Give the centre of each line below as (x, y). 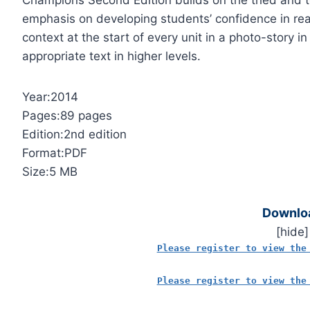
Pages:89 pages (67, 116)
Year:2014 (51, 97)
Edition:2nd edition (75, 135)
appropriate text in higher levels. (112, 56)
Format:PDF (55, 153)
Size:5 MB (50, 172)
